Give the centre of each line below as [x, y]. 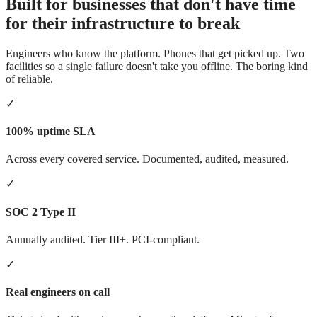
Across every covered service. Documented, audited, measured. [147, 159]
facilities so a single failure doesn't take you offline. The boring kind [157, 66]
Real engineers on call [58, 292]
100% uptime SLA [51, 132]
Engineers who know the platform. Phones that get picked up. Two [155, 53]
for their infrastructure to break [123, 23]
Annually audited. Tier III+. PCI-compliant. [103, 239]
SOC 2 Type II [41, 212]
